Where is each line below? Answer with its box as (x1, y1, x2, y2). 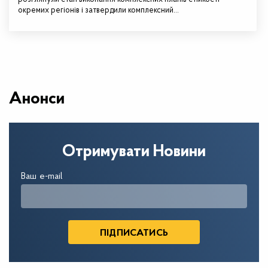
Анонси (9, 91, 65, 108)
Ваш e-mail (21, 172, 63, 181)
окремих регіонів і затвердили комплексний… (18, 6, 179, 15)
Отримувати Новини (62, 144, 206, 160)
